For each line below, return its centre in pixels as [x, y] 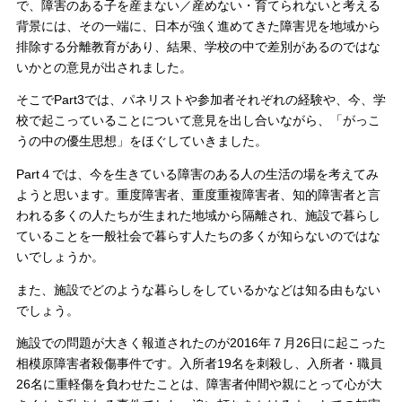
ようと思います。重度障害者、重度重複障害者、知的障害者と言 [198, 195]
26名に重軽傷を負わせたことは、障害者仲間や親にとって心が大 [199, 385]
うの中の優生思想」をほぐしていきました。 [141, 142]
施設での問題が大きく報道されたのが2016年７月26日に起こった [201, 344]
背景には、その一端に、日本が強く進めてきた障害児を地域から [198, 26]
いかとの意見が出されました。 [104, 67]
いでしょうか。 [60, 257]
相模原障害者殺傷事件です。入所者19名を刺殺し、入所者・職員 [199, 364]
